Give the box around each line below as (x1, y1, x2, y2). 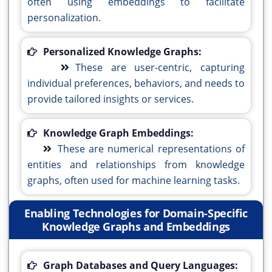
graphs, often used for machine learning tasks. (27, 174, 240, 188)
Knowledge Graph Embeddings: (43, 126, 194, 140)
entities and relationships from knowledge (27, 158, 245, 172)
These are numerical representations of (57, 142, 245, 156)
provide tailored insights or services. (27, 92, 194, 106)
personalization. (27, 11, 101, 25)
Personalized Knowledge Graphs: (43, 45, 202, 59)
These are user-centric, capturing (75, 61, 245, 75)
